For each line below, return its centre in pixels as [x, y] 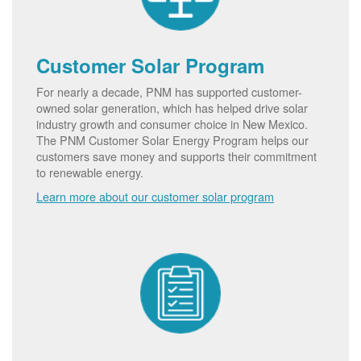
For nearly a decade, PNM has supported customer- [169, 91]
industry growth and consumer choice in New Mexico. [172, 123]
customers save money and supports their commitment [176, 156]
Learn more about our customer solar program [155, 196]
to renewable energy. [90, 172]
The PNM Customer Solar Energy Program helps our [172, 139]
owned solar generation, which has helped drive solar [172, 107]
